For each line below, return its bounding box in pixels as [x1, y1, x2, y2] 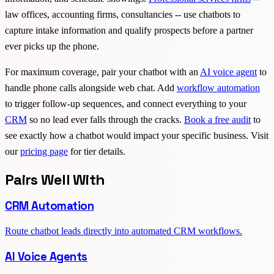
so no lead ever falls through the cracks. [27, 114, 184, 125]
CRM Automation [5, 198, 94, 213]
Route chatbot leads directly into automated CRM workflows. [5, 226, 242, 237]
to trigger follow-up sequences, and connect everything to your [5, 98, 246, 109]
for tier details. [68, 146, 125, 157]
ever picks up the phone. [5, 40, 99, 51]
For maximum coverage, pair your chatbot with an [5, 66, 200, 77]
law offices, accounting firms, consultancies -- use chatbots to [5, 9, 240, 20]
